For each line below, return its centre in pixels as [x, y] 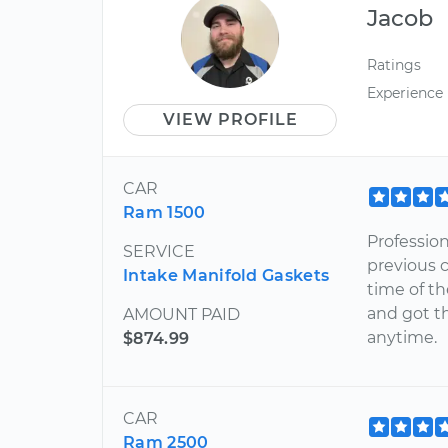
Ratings [394, 65]
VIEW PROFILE [230, 120]
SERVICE [159, 252]
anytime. [402, 338]
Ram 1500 [164, 213]
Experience [405, 92]
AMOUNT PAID [181, 315]
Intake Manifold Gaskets [226, 276]
